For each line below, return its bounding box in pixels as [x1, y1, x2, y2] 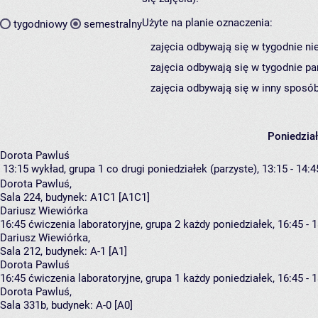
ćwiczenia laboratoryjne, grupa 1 [28, 272, 180, 285]
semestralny [84, 17, 142, 31]
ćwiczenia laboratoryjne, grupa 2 [28, 218, 180, 231]
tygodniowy [13, 17, 67, 31]
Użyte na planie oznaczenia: [142, 16, 273, 30]
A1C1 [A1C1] [90, 191, 150, 204]
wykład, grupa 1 [31, 163, 104, 176]
